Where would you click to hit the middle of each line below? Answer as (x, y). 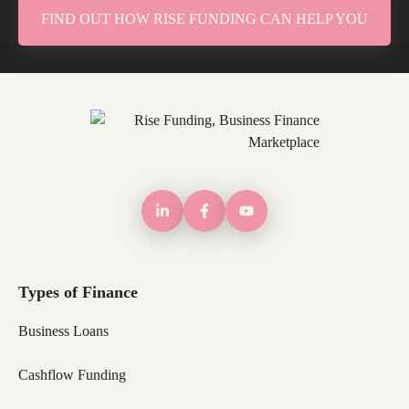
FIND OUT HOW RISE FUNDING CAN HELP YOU (204, 19)
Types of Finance (78, 292)
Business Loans (63, 331)
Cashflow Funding (72, 375)
